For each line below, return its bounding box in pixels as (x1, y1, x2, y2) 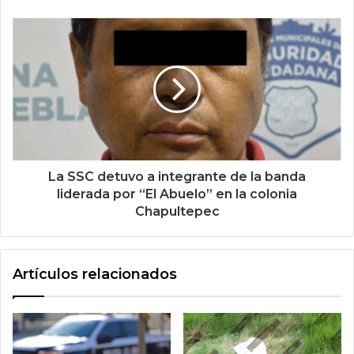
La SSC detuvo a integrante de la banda (48, 169, 306, 185)
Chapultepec (134, 204, 220, 220)
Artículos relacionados (13, 265, 177, 284)
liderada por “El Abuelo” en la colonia (57, 186, 297, 202)
